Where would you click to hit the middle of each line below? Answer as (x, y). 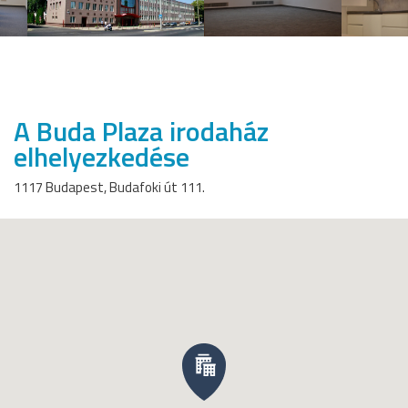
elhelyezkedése (102, 157)
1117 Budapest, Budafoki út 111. (109, 188)
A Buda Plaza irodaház (141, 132)
